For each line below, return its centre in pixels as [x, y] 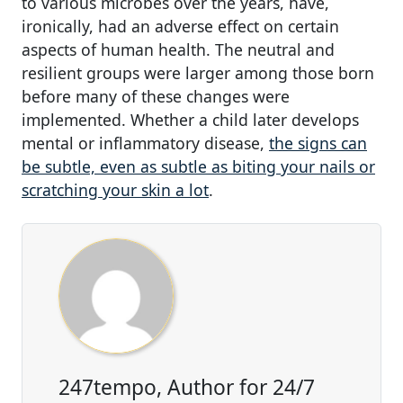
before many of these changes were [156, 97]
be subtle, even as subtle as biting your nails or [198, 167]
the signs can [318, 143]
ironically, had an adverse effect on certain [180, 27]
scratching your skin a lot [115, 190]
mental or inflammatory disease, [145, 143]
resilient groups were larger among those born [198, 73]
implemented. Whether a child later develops [190, 120]
